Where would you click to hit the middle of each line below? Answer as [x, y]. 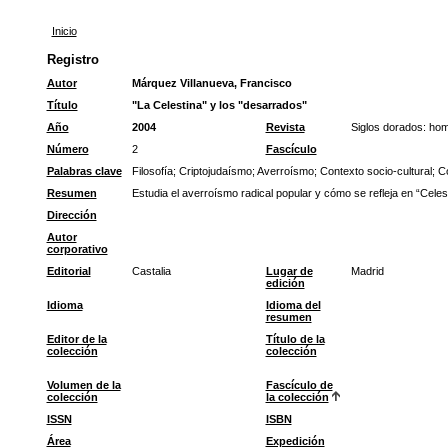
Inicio [64, 31]
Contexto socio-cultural [375, 171]
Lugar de [289, 271]
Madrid [367, 271]
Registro [72, 59]
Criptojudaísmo [215, 171]
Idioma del [293, 305]
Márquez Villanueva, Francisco [211, 83]
